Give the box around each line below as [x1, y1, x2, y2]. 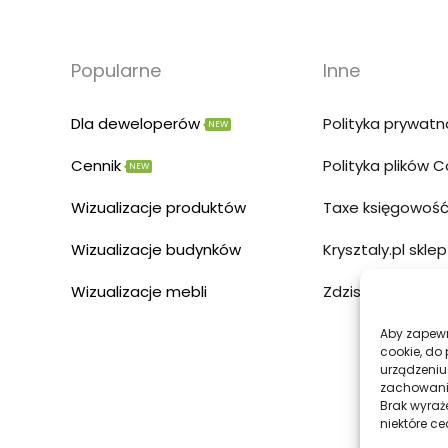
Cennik [71, 155, 121, 177]
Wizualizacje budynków [71, 239, 241, 261]
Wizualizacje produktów [71, 197, 246, 219]
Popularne [71, 58, 161, 84]
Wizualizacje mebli [71, 281, 207, 303]
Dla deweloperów [71, 113, 200, 135]
